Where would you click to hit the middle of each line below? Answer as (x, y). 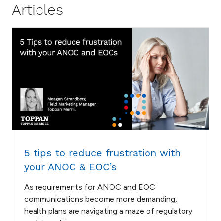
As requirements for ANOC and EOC (90, 187)
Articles (37, 10)
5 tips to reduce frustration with (102, 153)
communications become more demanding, (101, 199)
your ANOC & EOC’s (71, 167)
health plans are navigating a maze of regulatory (108, 211)
